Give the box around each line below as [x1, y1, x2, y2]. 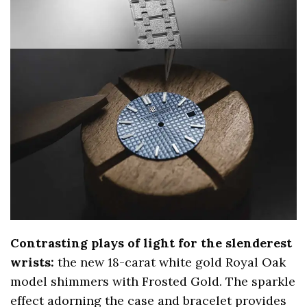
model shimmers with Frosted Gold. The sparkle [10, 273, 296, 289]
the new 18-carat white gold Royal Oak [58, 254, 286, 270]
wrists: [10, 254, 58, 270]
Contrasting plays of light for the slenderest [10, 234, 293, 251]
